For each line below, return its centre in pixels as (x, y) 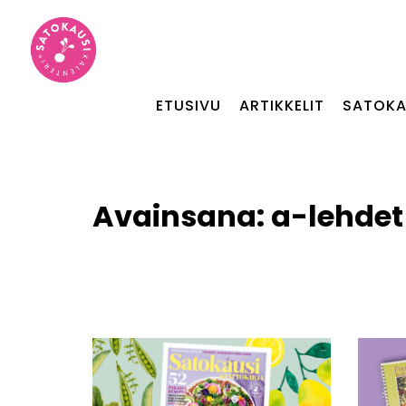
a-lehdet (337, 216)
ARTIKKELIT (281, 106)
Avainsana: (182, 216)
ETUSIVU (188, 106)
